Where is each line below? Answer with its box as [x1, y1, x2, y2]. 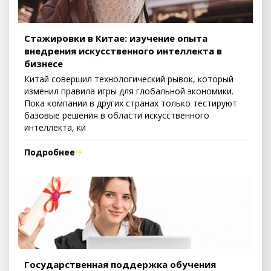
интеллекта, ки [24, 122, 86, 134]
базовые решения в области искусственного [24, 109, 209, 122]
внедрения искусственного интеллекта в [24, 45, 222, 57]
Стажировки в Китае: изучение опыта [24, 32, 207, 45]
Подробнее [24, 146, 75, 158]
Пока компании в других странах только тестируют [24, 97, 237, 109]
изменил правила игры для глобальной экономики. [24, 85, 233, 97]
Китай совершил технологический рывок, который [24, 73, 233, 85]
